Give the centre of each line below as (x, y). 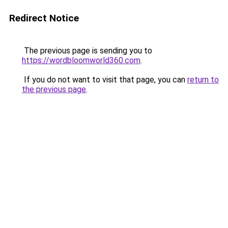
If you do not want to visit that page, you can (105, 80)
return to (203, 80)
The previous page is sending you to (87, 51)
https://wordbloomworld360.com (81, 60)
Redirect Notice (44, 18)
